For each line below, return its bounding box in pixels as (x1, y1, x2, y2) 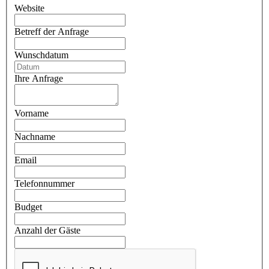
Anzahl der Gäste (14, 225, 80, 235)
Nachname (14, 131, 55, 142)
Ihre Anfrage (14, 73, 63, 83)
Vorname (14, 108, 49, 118)
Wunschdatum (14, 50, 68, 60)
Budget (14, 202, 42, 212)
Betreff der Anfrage (14, 26, 89, 37)
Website (14, 3, 44, 13)
